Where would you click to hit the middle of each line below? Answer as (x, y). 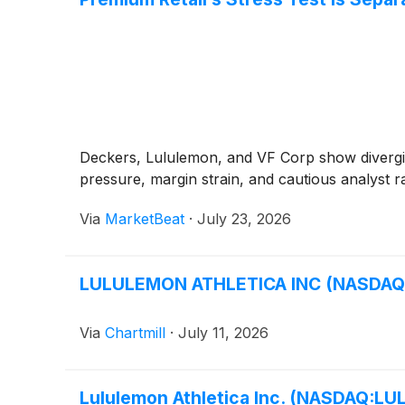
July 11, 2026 (223, 333)
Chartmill (135, 333)
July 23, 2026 (244, 219)
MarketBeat (145, 219)
